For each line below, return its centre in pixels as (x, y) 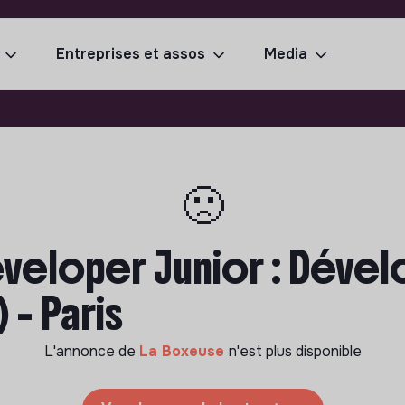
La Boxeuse (184, 351)
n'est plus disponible (295, 351)
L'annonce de (91, 351)
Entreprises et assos (131, 54)
